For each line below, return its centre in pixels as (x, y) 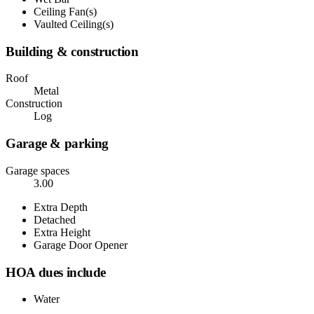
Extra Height (62, 232)
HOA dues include (56, 272)
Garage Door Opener (81, 245)
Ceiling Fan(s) (65, 12)
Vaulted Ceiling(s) (74, 24)
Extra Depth (61, 207)
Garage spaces (37, 170)
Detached (55, 219)
